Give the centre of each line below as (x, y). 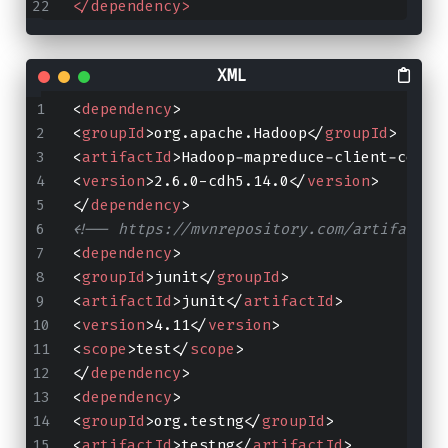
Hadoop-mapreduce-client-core (306, 157)
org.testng (198, 421)
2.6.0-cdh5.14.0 (221, 181)
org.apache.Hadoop (230, 133)
